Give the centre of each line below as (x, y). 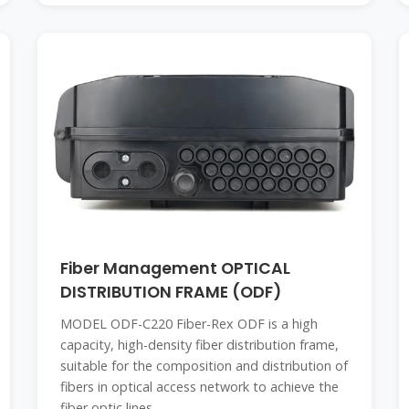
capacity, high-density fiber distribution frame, (199, 345)
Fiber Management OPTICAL (175, 268)
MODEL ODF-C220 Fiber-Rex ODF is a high (189, 324)
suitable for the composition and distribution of (204, 366)
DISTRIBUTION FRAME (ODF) (170, 292)
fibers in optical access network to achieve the (199, 387)
